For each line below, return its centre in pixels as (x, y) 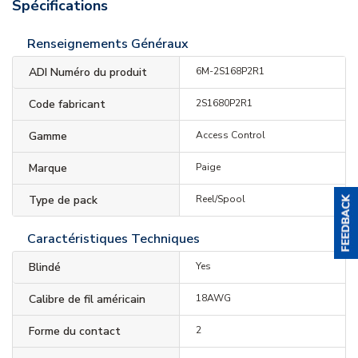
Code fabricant (67, 104)
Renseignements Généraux (108, 44)
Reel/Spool (220, 199)
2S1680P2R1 (224, 103)
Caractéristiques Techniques (113, 239)
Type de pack (63, 200)
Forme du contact (75, 331)
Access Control (230, 135)
